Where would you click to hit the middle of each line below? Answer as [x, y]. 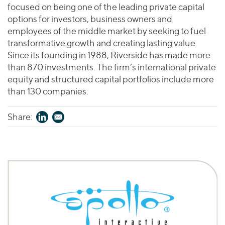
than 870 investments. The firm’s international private [112, 67]
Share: [20, 117]
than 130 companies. [48, 91]
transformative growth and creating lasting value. [102, 43]
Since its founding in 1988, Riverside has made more [109, 55]
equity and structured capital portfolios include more [111, 79]
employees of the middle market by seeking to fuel [107, 31]
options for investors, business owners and [90, 19]
